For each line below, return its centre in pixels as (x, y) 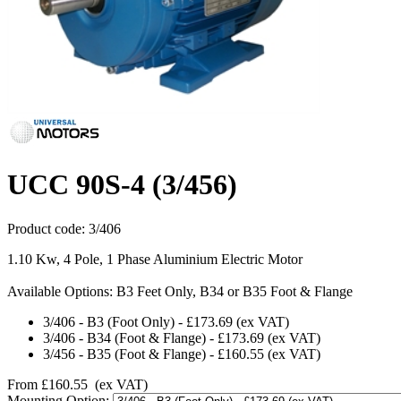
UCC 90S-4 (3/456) (122, 185)
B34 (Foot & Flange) (146, 337)
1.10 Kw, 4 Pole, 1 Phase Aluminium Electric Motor (155, 259)
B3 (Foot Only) (131, 321)
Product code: (48, 228)
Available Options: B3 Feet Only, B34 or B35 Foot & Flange (180, 291)
